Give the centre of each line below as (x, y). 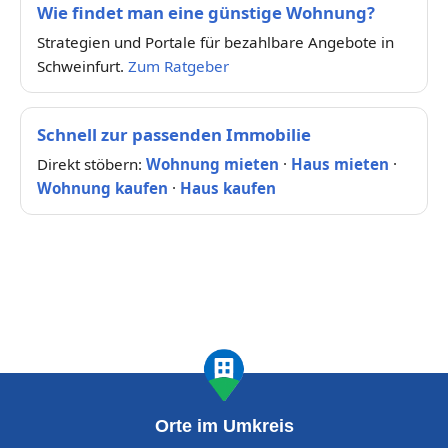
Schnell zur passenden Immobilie (174, 134)
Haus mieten (340, 163)
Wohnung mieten (212, 163)
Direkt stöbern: (91, 163)
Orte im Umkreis (224, 425)
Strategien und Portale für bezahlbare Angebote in (215, 41)
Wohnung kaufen (102, 187)
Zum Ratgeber (178, 65)
